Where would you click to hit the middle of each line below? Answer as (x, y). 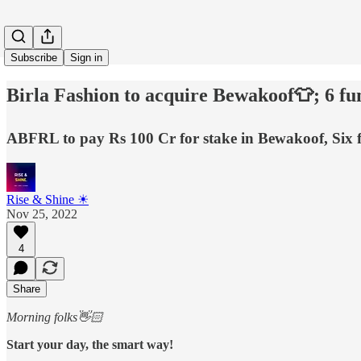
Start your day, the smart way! (90, 344)
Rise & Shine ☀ (48, 199)
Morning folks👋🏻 (55, 317)
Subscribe (34, 58)
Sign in (86, 58)
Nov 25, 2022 (42, 214)
